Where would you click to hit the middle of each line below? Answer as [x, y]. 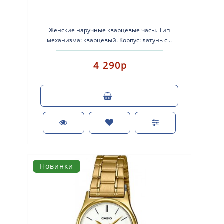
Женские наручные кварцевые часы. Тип [110, 30]
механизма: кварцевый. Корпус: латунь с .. [110, 40]
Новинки [57, 166]
